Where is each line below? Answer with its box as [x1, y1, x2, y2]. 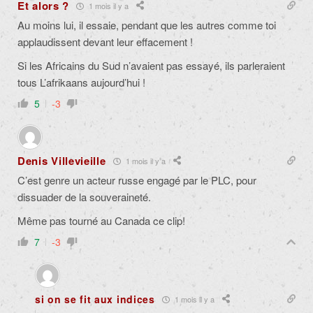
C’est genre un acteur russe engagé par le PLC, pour [17, 173, 256, 188]
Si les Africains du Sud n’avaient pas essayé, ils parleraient [17, 58, 285, 73]
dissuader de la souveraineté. [17, 189, 151, 205]
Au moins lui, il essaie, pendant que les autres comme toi [17, 17, 276, 33]
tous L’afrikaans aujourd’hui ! [17, 75, 145, 90]
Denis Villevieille [17, 153, 106, 169]
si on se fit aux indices [35, 292, 155, 307]
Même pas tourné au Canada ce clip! [17, 213, 185, 228]
